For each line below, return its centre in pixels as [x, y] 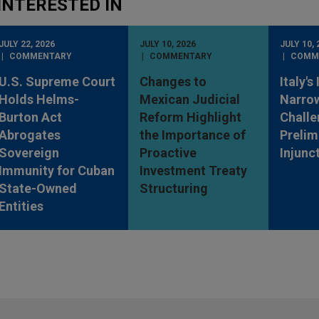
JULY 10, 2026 [167, 45]
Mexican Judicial [189, 100]
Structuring [173, 189]
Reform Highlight [190, 117]
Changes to [173, 82]
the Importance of [192, 135]
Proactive [168, 153]
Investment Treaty [193, 171]
